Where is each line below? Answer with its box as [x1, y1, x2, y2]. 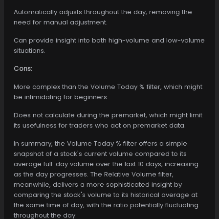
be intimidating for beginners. [14, 92, 109, 102]
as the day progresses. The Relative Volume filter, [14, 169, 174, 179]
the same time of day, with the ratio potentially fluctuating [14, 200, 198, 210]
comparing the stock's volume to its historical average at [14, 190, 197, 199]
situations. [14, 45, 45, 55]
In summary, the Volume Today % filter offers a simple [14, 138, 187, 148]
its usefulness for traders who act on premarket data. [14, 120, 186, 130]
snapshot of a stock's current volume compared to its [14, 149, 187, 158]
